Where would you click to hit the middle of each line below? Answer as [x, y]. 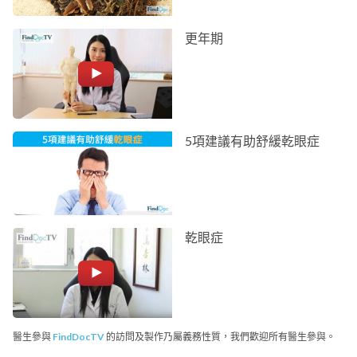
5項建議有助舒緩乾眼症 [252, 141]
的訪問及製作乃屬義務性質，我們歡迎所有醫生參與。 [220, 337]
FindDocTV [78, 337]
